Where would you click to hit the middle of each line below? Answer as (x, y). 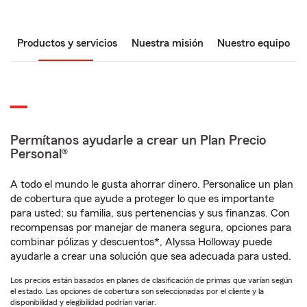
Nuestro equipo (254, 43)
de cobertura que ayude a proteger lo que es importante (142, 199)
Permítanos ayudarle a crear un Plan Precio (138, 140)
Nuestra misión (167, 43)
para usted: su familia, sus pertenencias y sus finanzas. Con (150, 213)
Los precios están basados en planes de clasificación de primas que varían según (151, 280)
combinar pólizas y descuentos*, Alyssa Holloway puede (141, 242)
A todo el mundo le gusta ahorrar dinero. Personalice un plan (152, 184)
